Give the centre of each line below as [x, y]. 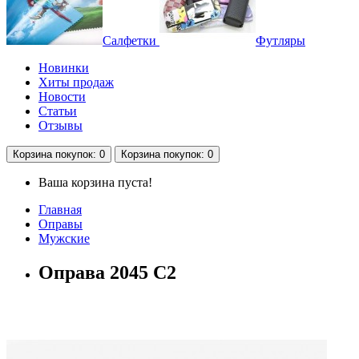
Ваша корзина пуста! [95, 183]
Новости [62, 97]
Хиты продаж [76, 83]
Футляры [280, 41]
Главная [60, 210]
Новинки [64, 68]
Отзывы [61, 126]
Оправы [61, 224]
